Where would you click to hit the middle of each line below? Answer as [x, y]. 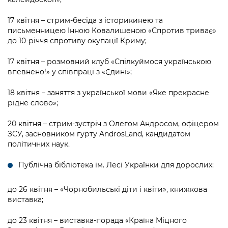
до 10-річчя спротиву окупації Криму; [77, 40]
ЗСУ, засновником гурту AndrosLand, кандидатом [99, 134]
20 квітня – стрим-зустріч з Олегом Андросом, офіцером [113, 123]
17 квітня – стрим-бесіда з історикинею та [85, 20]
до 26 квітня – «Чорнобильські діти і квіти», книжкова [107, 189]
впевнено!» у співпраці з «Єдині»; [70, 72]
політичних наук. [39, 144]
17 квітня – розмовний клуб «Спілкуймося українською [109, 61]
